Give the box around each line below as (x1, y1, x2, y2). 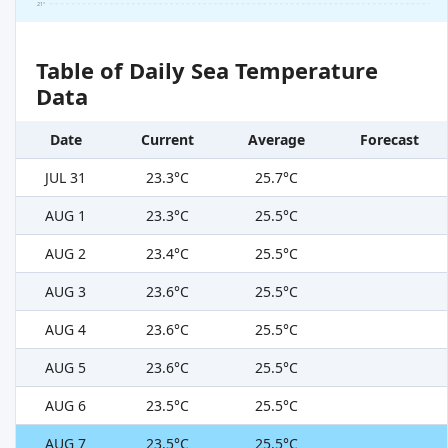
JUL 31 (45, 168, 86, 188)
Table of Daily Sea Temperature (36, 55, 378, 86)
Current (141, 130, 194, 150)
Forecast (360, 130, 419, 150)
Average (247, 130, 305, 150)
